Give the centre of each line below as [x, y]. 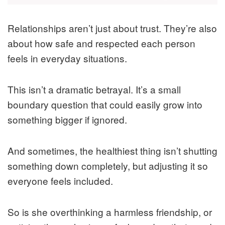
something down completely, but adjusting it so [108, 166]
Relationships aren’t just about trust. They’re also [112, 28]
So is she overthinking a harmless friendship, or [110, 212]
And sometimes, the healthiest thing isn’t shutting [113, 151]
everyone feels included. [60, 181]
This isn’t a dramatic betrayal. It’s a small [94, 89]
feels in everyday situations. [67, 58]
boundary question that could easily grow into [105, 104]
